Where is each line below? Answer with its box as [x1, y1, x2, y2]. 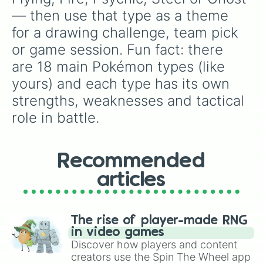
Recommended [58, 152, 205, 171]
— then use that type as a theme [12, 7, 232, 24]
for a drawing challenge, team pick [12, 24, 242, 41]
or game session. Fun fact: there [12, 41, 227, 58]
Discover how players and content [71, 238, 237, 251]
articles [97, 171, 166, 190]
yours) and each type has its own [12, 75, 234, 92]
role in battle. [12, 109, 99, 126]
